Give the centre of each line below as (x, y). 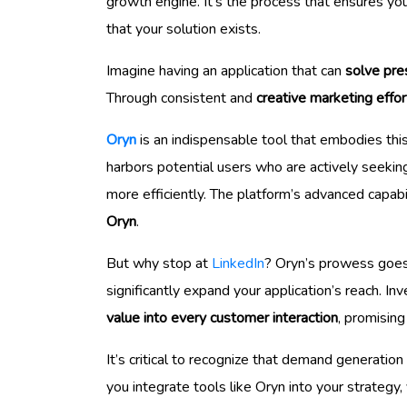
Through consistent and (181, 99)
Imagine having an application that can (226, 71)
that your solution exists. (184, 30)
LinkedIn (238, 264)
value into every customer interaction (222, 318)
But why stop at (159, 264)
